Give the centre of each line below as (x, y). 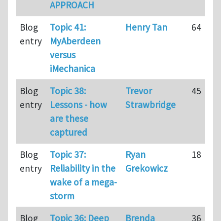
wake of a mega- (83, 182)
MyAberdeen (75, 41)
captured (69, 132)
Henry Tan (146, 27)
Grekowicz (147, 168)
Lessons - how (78, 104)
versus (63, 55)
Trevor (139, 91)
